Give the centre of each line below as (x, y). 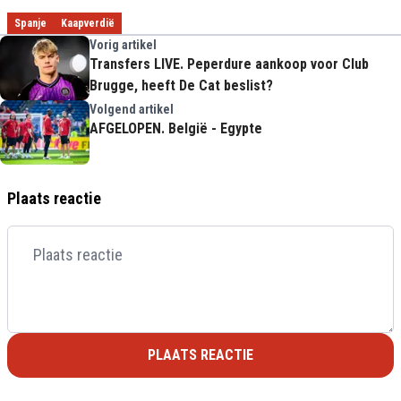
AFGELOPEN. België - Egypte (176, 128)
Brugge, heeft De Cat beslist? (181, 85)
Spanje (30, 23)
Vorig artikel (123, 44)
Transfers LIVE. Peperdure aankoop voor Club (229, 64)
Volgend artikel (132, 109)
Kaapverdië (88, 23)
